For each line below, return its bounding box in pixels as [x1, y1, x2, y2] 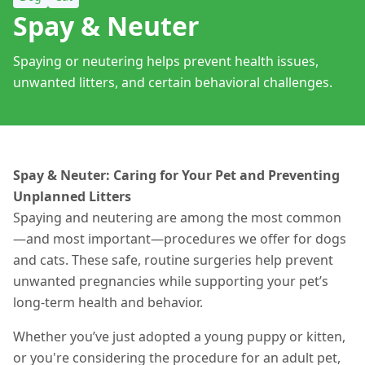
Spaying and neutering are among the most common [13, 209, 341, 226]
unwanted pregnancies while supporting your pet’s [13, 272, 328, 290]
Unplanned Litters [13, 187, 131, 205]
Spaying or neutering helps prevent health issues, [13, 52, 319, 70]
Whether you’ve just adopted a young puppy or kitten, [13, 328, 345, 345]
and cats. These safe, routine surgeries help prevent [13, 251, 333, 269]
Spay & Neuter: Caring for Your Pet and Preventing [13, 166, 340, 184]
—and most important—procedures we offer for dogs [13, 230, 346, 248]
